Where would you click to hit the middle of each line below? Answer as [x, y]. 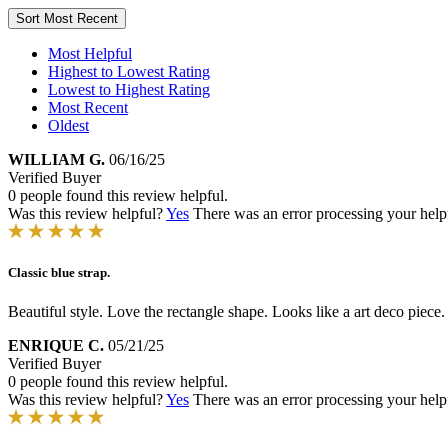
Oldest [68, 125]
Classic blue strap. [59, 273]
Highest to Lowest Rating [129, 71]
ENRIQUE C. [56, 346]
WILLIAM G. [56, 159]
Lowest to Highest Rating [129, 89]
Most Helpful [90, 53]
